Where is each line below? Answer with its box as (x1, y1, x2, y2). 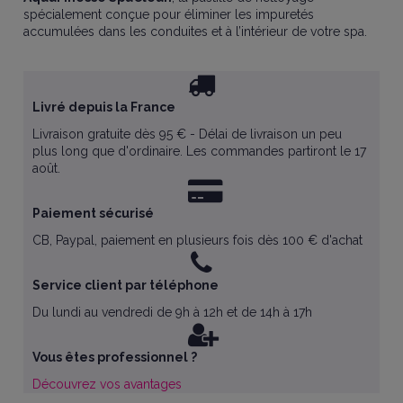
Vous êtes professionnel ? (32, 350, 198, 365)
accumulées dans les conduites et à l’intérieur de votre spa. (23, 23, 368, 39)
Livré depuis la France (32, 99, 176, 114)
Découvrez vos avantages (32, 377, 183, 392)
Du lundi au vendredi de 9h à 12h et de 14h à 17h (32, 305, 313, 320)
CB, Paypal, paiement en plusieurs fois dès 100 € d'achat (32, 232, 363, 247)
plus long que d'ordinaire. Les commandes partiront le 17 (32, 143, 367, 158)
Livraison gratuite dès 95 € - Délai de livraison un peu (32, 126, 343, 141)
